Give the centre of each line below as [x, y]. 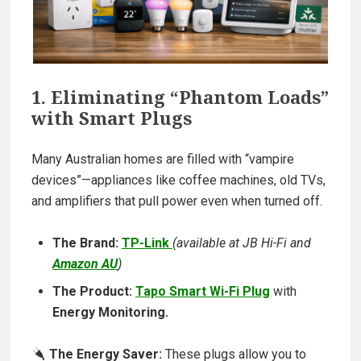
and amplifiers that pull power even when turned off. [177, 201]
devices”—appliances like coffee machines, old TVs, [178, 180]
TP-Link [147, 243]
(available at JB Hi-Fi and [242, 243]
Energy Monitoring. [110, 313]
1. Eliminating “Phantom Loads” [180, 97]
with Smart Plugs [112, 118]
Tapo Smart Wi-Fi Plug [203, 292]
